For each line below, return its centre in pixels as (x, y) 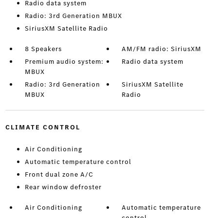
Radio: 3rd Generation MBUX (73, 16)
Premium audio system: (64, 62)
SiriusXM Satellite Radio (66, 29)
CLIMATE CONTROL (43, 127)
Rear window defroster (63, 187)
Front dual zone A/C (59, 175)
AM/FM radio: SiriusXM (162, 49)
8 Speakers (43, 49)
